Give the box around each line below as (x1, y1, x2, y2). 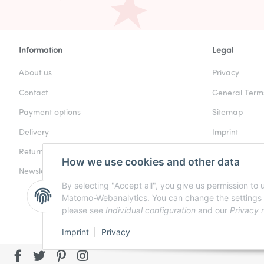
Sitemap (212, 108, 243, 118)
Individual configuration (105, 205, 196, 216)
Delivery (19, 128, 49, 137)
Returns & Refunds (19, 147, 88, 157)
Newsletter (19, 167, 58, 177)
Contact (19, 88, 48, 98)
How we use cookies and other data (62, 156, 240, 169)
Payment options (19, 108, 81, 118)
